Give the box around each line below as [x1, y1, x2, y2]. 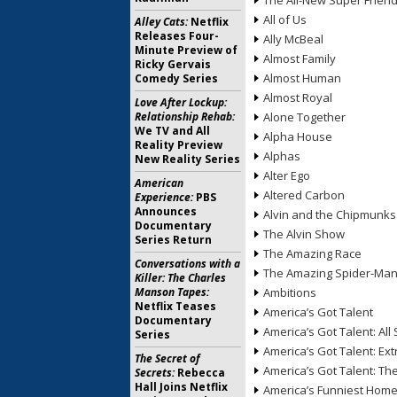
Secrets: [135, 365, 175, 380]
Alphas [263, 148, 300, 164]
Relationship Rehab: [135, 109, 235, 124]
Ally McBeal [263, 31, 323, 47]
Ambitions [263, 284, 316, 300]
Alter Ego [263, 167, 310, 183]
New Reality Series [135, 152, 240, 167]
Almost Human [263, 70, 341, 86]
